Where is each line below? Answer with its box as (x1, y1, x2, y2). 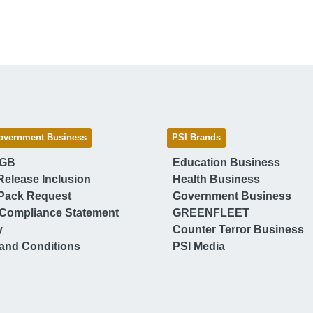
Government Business (173, 189, 291, 202)
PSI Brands (172, 132, 221, 143)
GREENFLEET (173, 206, 249, 219)
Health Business (173, 173, 260, 185)
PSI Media (173, 240, 225, 252)
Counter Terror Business (173, 223, 304, 235)
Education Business (173, 156, 280, 168)
